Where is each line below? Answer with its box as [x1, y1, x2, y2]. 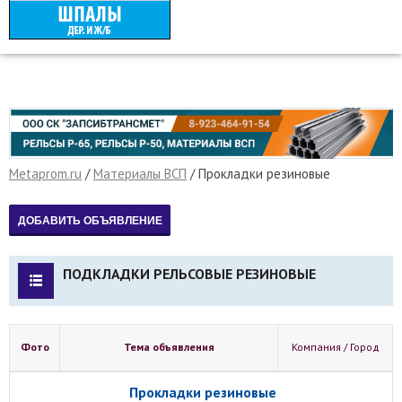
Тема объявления [123, 339, 214, 354]
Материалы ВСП [93, 165, 187, 183]
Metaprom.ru [9, 165, 82, 183]
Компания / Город [291, 339, 380, 354]
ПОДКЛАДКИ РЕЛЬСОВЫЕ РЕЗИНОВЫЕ [63, 264, 316, 283]
